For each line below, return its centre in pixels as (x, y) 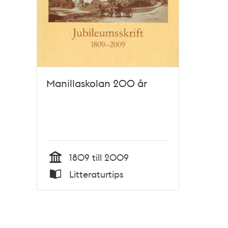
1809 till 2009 (99, 157)
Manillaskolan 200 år (97, 83)
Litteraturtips (96, 174)
